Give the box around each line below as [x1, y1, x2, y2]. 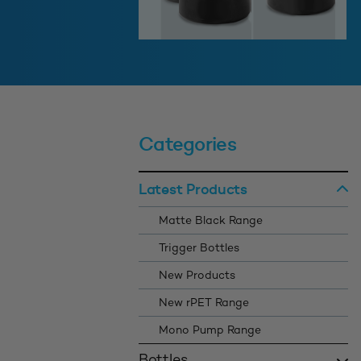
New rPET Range [159, 297, 249, 310]
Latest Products [139, 180, 247, 199]
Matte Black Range [159, 215, 263, 228]
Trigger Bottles [159, 243, 239, 255]
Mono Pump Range [159, 325, 261, 338]
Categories [139, 132, 236, 156]
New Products [159, 270, 235, 283]
